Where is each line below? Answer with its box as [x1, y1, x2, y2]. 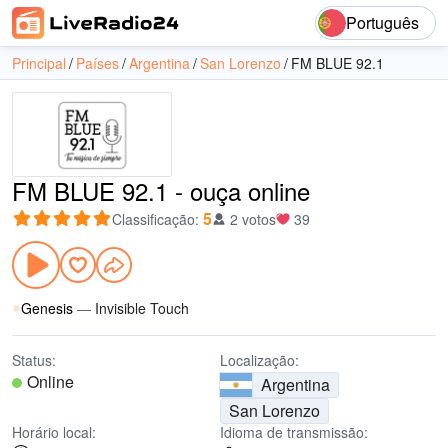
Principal [12, 53, 66, 73]
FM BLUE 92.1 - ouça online [12, 173, 310, 208]
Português [346, 11, 419, 34]
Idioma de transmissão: [220, 422, 368, 442]
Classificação [112, 209, 195, 229]
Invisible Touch [95, 298, 189, 318]
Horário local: [12, 422, 96, 442]
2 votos [230, 209, 276, 229]
